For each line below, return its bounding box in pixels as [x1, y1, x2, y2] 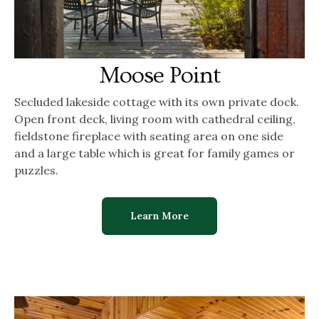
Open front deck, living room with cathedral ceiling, [14, 111, 296, 126]
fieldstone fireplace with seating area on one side [14, 128, 283, 143]
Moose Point [98, 61, 221, 89]
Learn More [130, 209, 189, 222]
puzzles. [14, 162, 58, 177]
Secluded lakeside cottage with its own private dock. [14, 94, 299, 109]
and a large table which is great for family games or [14, 145, 295, 160]
